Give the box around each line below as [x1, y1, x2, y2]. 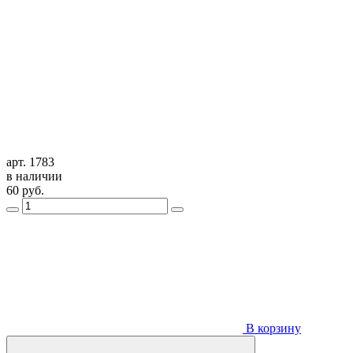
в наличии [6, 169, 62, 183]
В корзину [243, 321, 301, 335]
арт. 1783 [6, 154, 54, 169]
